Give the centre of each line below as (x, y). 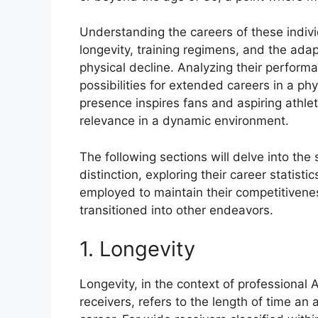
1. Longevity (137, 249)
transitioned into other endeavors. (176, 210)
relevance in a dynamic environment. (184, 121)
